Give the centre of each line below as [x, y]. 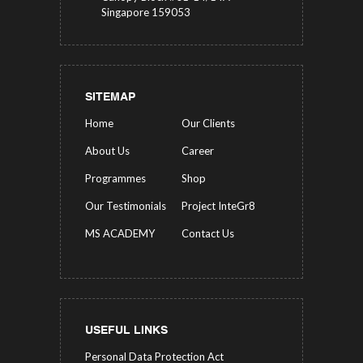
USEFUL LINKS [126, 331]
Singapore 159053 [146, 13]
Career [198, 151]
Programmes [115, 179]
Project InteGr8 [218, 206]
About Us [107, 151]
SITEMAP [110, 98]
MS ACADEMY [120, 234]
